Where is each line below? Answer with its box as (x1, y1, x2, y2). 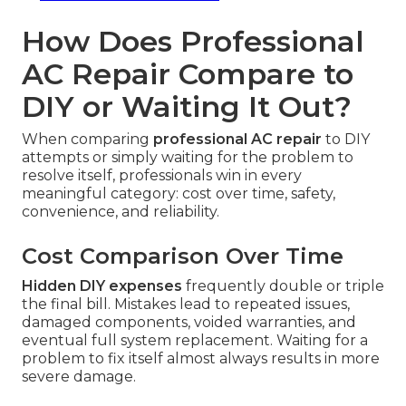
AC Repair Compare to (22, 55, 353, 92)
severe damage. (22, 367, 136, 385)
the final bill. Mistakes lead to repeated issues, (22, 295, 350, 313)
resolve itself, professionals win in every (22, 166, 302, 184)
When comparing (22, 130, 153, 148)
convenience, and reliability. (22, 202, 219, 220)
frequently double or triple (182, 276, 384, 295)
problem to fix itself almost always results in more (22, 349, 380, 367)
